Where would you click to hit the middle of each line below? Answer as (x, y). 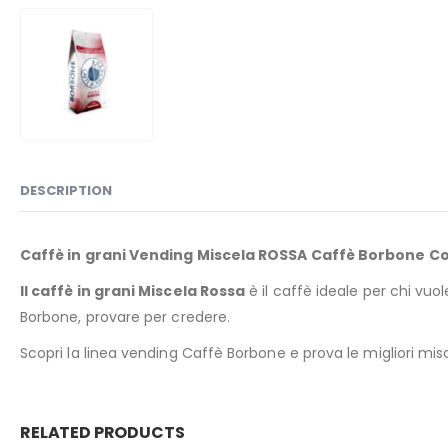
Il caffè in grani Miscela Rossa (133, 290)
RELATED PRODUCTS (102, 432)
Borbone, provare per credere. (125, 316)
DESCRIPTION (66, 190)
